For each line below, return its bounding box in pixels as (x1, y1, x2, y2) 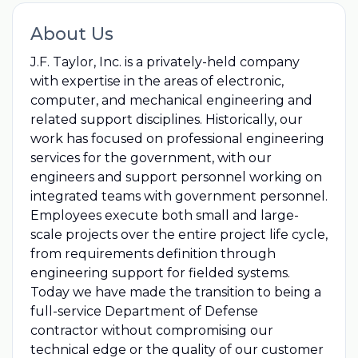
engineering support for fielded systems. (30, 265, 290, 280)
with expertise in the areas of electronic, (30, 73, 284, 89)
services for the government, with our (30, 149, 272, 165)
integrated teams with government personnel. (30, 188, 328, 204)
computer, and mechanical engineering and (30, 92, 312, 108)
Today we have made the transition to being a (30, 284, 321, 300)
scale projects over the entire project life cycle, (30, 226, 328, 242)
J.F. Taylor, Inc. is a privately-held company (30, 54, 300, 70)
